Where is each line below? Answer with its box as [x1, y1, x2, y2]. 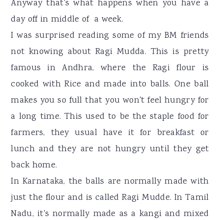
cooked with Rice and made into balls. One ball [11, 78, 209, 91]
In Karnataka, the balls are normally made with [11, 175, 209, 188]
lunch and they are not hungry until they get [11, 142, 209, 156]
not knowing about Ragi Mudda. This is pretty [11, 45, 209, 58]
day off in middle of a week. [11, 13, 124, 26]
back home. [11, 159, 60, 172]
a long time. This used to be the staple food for [11, 110, 209, 123]
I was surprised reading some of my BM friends [11, 29, 209, 42]
